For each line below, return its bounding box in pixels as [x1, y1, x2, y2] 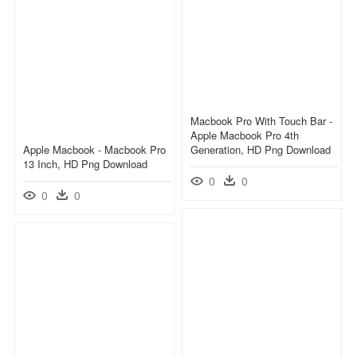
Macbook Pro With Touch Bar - [190, 112, 332, 128]
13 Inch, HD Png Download [23, 155, 147, 171]
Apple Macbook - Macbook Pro [23, 141, 166, 157]
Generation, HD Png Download [190, 141, 331, 157]
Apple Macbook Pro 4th [190, 127, 299, 143]
